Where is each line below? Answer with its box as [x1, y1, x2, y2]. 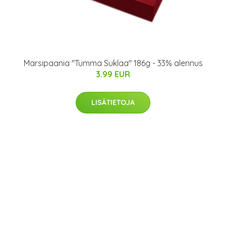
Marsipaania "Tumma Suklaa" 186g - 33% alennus [23, 58, 203, 68]
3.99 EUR [96, 69, 130, 79]
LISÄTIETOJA [91, 98, 135, 107]
